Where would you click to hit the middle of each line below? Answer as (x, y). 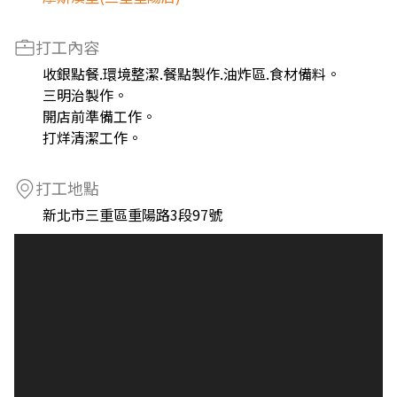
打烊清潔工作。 (92, 137)
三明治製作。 (85, 95)
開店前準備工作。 (99, 116)
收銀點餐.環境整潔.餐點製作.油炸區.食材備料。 (191, 74)
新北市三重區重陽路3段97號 (132, 214)
